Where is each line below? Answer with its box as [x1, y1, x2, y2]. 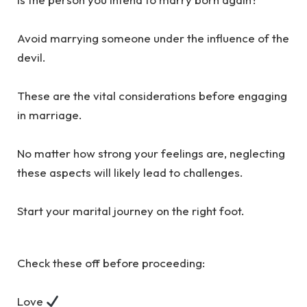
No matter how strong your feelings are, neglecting [17, 146, 285, 161]
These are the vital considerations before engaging [17, 88, 287, 103]
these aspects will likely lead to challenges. [17, 165, 243, 180]
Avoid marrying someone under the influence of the [17, 31, 289, 46]
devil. [17, 50, 46, 65]
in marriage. [17, 108, 82, 123]
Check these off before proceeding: [17, 256, 205, 271]
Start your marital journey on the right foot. [17, 204, 245, 219]
